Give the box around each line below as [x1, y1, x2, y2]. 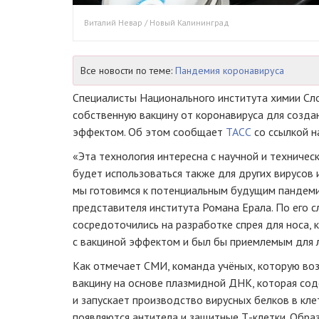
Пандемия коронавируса [175, 63, 284, 77]
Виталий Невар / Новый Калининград [84, 16, 229, 28]
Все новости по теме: [80, 63, 175, 77]
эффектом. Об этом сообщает [73, 124, 226, 139]
